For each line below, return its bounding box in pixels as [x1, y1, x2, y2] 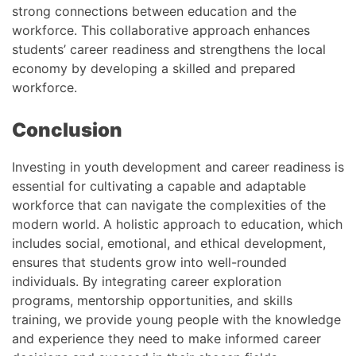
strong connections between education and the [12, 2, 296, 19]
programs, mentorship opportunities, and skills [12, 292, 292, 308]
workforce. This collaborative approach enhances [12, 21, 310, 38]
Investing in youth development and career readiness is [12, 158, 344, 175]
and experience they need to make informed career [12, 330, 321, 346]
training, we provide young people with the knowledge [12, 311, 341, 327]
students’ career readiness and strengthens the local [12, 41, 326, 57]
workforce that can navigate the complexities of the [12, 196, 326, 213]
